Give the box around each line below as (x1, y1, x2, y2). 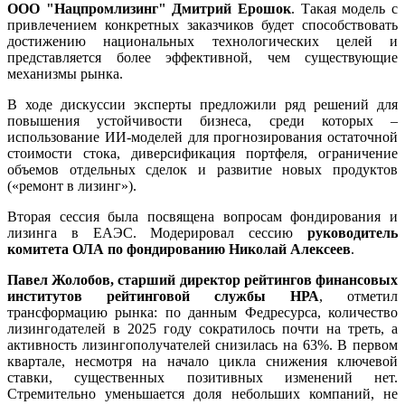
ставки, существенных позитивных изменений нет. (7, 369, 398, 385)
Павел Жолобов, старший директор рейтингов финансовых (7, 271, 398, 287)
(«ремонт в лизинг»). (7, 177, 137, 193)
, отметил (319, 287, 398, 304)
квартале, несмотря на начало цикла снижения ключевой (7, 353, 398, 369)
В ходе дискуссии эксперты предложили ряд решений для (7, 96, 398, 112)
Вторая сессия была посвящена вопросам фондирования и (7, 208, 398, 224)
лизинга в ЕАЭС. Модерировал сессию (7, 224, 307, 240)
